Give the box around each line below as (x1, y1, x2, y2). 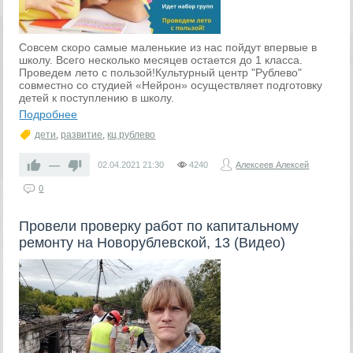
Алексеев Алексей (236, 160, 310, 169)
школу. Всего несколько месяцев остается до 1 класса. (19, 54, 303, 66)
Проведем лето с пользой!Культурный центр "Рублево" (19, 66, 303, 79)
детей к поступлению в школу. (19, 91, 175, 104)
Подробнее (19, 108, 78, 121)
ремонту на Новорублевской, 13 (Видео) (19, 235, 286, 251)
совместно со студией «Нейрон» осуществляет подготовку (19, 79, 323, 91)
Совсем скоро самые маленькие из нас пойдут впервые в (19, 41, 318, 54)
